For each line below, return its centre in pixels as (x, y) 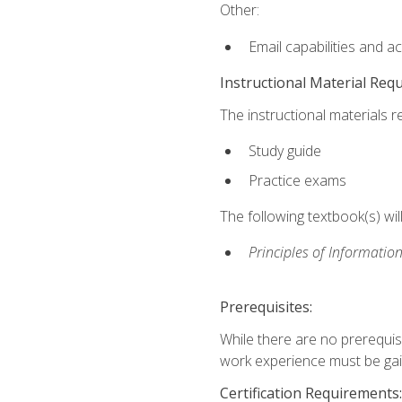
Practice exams (297, 180)
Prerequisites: (266, 306)
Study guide (284, 151)
